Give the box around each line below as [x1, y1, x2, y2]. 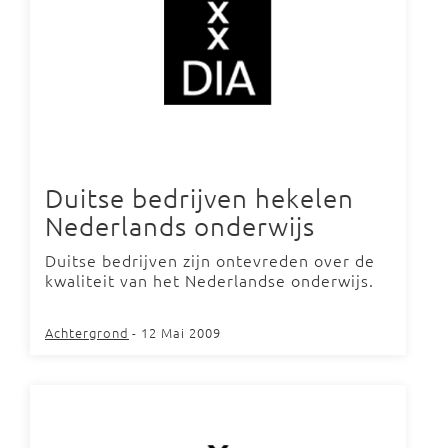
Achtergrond [45, 323, 129, 342]
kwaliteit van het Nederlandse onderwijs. [45, 269, 374, 291]
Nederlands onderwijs [45, 210, 315, 241]
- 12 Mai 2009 [132, 323, 221, 342]
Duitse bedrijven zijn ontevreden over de [45, 249, 375, 271]
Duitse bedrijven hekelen [45, 182, 354, 213]
